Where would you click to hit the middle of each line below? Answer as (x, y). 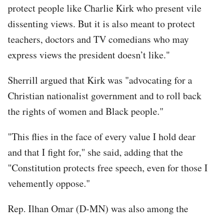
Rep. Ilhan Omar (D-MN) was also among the (98, 208)
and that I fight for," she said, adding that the (95, 152)
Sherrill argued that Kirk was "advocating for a (100, 80)
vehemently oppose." (49, 183)
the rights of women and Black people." (86, 111)
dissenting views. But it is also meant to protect (101, 23)
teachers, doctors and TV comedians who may (98, 39)
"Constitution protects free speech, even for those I (108, 167)
